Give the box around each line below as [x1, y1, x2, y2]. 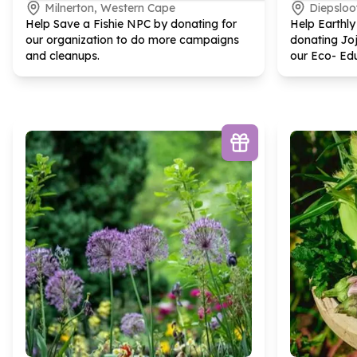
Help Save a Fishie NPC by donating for [25, 17, 237, 31]
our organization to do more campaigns [25, 33, 239, 47]
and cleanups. [25, 49, 100, 63]
